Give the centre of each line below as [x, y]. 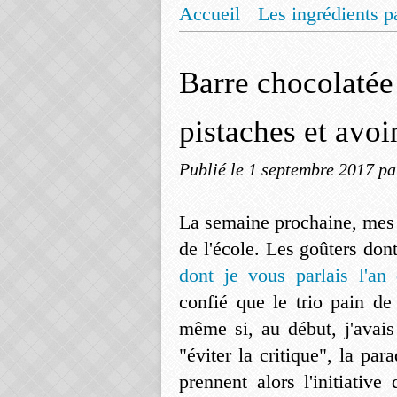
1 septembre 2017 [313, 169]
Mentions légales [264, 47]
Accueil [210, 14]
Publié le [214, 169]
